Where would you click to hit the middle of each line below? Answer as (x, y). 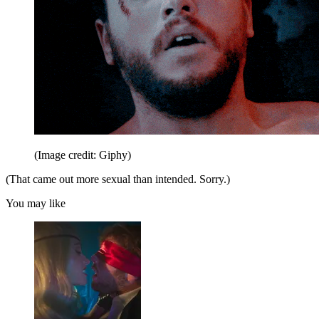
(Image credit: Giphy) (83, 155)
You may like (36, 203)
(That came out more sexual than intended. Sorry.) (118, 179)
